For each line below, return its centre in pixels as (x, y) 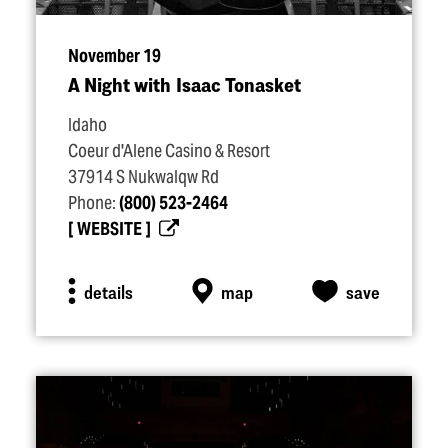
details (108, 291)
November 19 (114, 56)
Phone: (93, 203)
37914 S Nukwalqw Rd (143, 177)
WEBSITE (109, 229)
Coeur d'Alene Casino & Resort (169, 151)
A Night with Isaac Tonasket (184, 84)
